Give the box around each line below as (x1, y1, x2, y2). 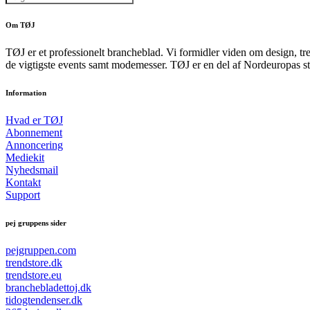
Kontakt (6, 176, 41, 189)
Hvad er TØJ (6, 114, 63, 127)
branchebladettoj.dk (6, 282, 91, 294)
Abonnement (6, 127, 62, 139)
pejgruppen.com (6, 244, 76, 257)
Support (6, 189, 40, 201)
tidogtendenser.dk (6, 294, 82, 307)
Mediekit (6, 152, 44, 164)
